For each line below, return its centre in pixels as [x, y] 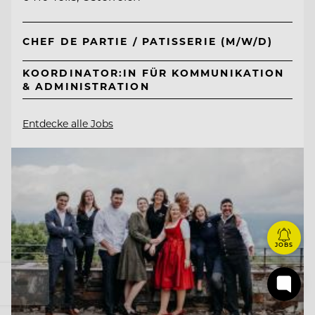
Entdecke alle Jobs [68, 123]
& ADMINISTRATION [86, 86]
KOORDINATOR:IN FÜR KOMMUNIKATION [154, 73]
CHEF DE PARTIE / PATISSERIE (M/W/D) [148, 41]
